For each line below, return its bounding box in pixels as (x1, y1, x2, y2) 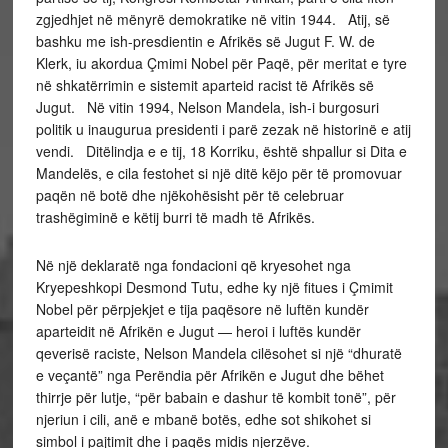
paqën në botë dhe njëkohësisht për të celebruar (35, 185, 344, 205)
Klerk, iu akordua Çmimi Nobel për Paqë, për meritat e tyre (35, 53, 407, 73)
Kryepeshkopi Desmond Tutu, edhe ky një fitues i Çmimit (35, 277, 393, 297)
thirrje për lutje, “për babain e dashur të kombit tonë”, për (35, 387, 396, 407)
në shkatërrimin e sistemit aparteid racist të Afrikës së (35, 75, 374, 95)
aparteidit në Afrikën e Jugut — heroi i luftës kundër (35, 321, 361, 341)
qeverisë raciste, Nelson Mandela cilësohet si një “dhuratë (35, 343, 402, 363)
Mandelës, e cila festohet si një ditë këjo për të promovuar (35, 163, 402, 183)
